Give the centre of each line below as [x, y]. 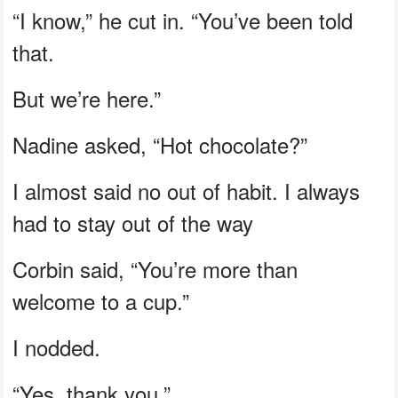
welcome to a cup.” [101, 300]
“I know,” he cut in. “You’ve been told [183, 20]
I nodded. [57, 346]
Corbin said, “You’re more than [155, 268]
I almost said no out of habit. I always [187, 190]
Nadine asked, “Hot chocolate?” [160, 144]
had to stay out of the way [133, 222]
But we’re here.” [87, 98]
